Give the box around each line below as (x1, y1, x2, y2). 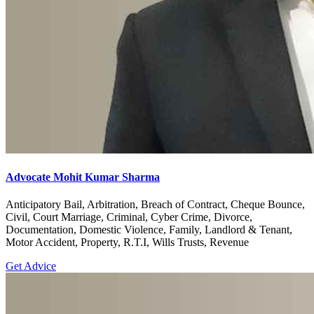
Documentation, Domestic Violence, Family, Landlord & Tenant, (6, 224, 292, 236)
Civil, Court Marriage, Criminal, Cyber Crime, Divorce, (6, 211, 252, 224)
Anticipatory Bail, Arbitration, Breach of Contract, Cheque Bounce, (6, 198, 305, 211)
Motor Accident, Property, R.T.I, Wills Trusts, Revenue (6, 236, 249, 249)
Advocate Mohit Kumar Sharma (6, 171, 160, 184)
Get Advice (6, 260, 56, 273)
